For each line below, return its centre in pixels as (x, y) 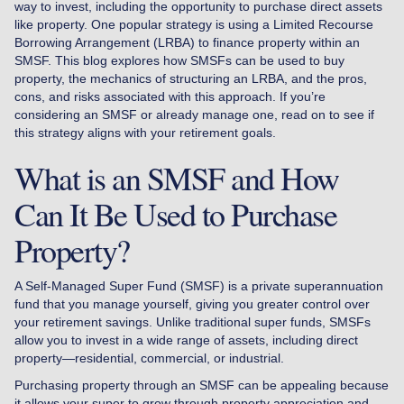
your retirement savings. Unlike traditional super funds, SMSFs (193, 321)
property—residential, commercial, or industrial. (149, 358)
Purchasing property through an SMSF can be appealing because (202, 385)
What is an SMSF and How (177, 177)
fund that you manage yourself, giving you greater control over (192, 303)
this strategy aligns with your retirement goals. (145, 132)
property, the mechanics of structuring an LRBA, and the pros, (191, 78)
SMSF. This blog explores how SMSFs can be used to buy (179, 60)
